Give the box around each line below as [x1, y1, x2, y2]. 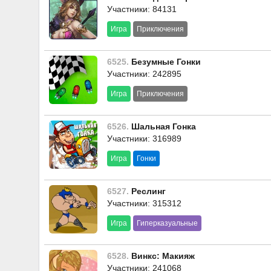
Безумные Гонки [129, 57, 201, 67]
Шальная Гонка [129, 122, 196, 131]
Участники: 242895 [107, 69, 181, 79]
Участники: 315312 [107, 198, 181, 208]
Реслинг [129, 186, 166, 196]
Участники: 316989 [107, 134, 181, 143]
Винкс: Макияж [129, 251, 195, 261]
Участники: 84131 [107, 4, 177, 14]
